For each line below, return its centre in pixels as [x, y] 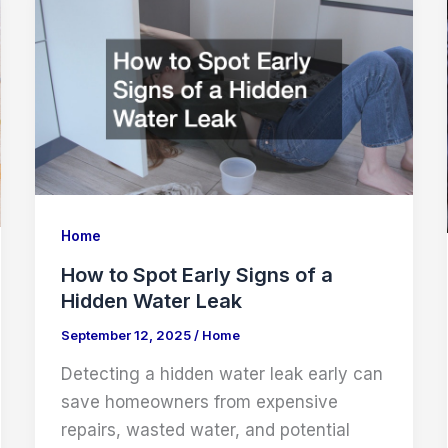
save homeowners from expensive [199, 401]
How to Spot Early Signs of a [196, 275]
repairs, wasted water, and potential [205, 429]
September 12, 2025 [127, 335]
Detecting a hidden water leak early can [221, 373]
